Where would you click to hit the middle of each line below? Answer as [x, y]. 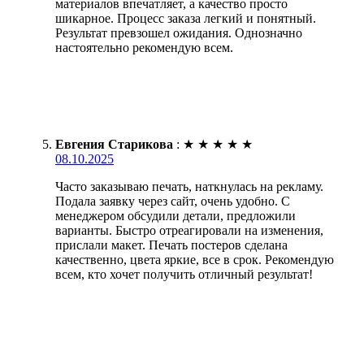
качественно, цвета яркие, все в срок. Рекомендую [195, 259]
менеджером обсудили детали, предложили [175, 215]
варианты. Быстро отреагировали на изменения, [189, 230]
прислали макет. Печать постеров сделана [171, 245]
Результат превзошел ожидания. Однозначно [179, 32]
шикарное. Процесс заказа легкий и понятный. [186, 18]
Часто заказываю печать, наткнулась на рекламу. [189, 186]
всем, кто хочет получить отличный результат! [184, 274]
